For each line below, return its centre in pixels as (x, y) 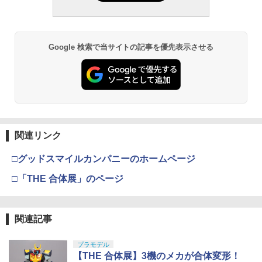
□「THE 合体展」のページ (68, 179)
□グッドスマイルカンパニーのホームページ (104, 159)
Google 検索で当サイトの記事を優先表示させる (131, 47)
